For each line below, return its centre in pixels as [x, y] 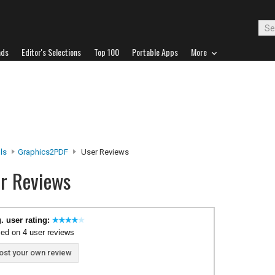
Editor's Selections [51, 52]
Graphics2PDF [43, 152]
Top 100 [107, 52]
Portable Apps [155, 52]
